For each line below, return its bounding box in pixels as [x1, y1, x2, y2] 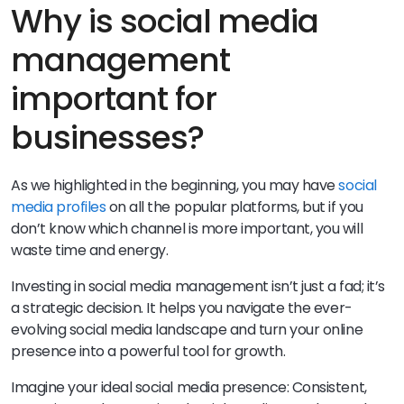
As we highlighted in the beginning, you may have [11, 174, 339, 196]
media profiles [11, 196, 106, 217]
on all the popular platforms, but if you [106, 196, 363, 217]
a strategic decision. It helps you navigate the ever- [11, 297, 353, 318]
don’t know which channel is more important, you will [11, 217, 363, 239]
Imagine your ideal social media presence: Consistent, [11, 376, 367, 398]
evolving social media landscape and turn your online [11, 318, 363, 340]
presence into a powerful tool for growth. [11, 340, 286, 362]
